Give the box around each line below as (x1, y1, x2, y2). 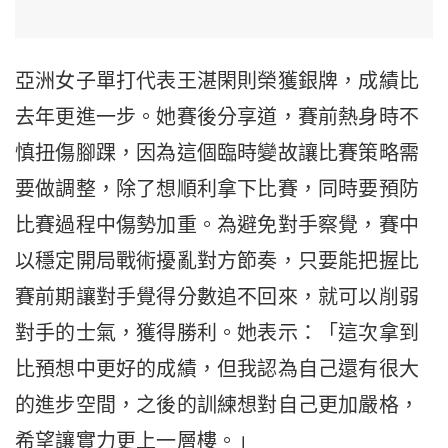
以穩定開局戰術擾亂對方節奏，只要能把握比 (15, 249, 420, 272)
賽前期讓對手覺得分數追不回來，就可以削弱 (15, 285, 420, 308)
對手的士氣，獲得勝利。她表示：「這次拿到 (15, 321, 420, 344)
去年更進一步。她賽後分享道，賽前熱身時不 (15, 105, 420, 128)
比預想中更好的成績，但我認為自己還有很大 (15, 357, 420, 380)
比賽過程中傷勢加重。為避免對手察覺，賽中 (15, 213, 420, 236)
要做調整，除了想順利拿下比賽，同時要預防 (15, 177, 420, 200)
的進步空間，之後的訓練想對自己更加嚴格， (15, 393, 420, 416)
